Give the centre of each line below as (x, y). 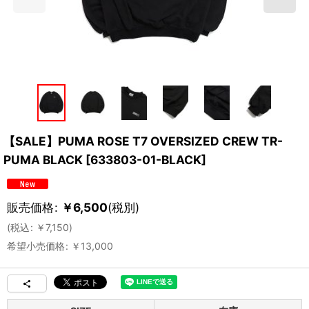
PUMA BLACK (43, 159)
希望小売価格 (36, 246)
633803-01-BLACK (146, 159)
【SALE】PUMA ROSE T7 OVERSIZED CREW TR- (143, 141)
